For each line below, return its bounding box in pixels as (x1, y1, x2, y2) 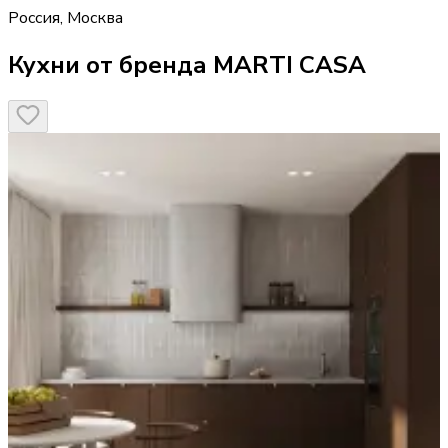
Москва (67, 6, 123, 29)
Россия (8, 6, 60, 29)
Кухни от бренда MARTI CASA (8, 48, 366, 81)
